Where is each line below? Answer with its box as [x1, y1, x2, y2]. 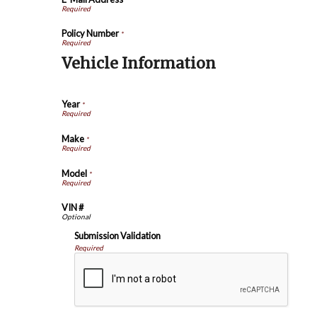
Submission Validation [74, 230, 161, 242]
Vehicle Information [62, 54, 216, 74]
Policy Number [62, 28, 119, 40]
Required [74, 243, 103, 253]
